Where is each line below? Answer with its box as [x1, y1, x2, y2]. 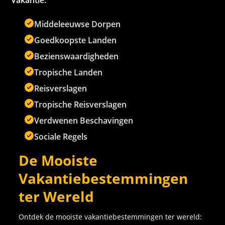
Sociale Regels [34, 131, 88, 143]
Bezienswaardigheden [34, 51, 119, 62]
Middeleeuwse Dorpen [34, 19, 121, 30]
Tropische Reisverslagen [34, 99, 127, 110]
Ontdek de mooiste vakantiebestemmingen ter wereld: [19, 212, 202, 222]
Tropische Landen [34, 67, 103, 78]
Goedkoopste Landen [34, 35, 117, 46]
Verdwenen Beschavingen [34, 115, 134, 127]
